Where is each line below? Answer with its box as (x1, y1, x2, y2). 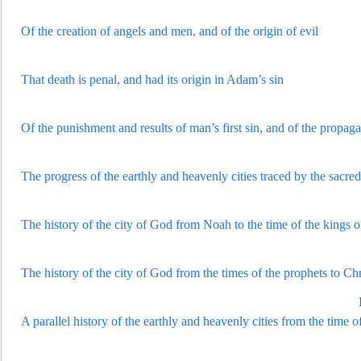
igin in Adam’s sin (192, 73, 284, 86)
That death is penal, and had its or (21, 73, 192, 86)
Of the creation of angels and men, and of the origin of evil (21, 24, 318, 38)
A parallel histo (21, 314, 98, 328)
